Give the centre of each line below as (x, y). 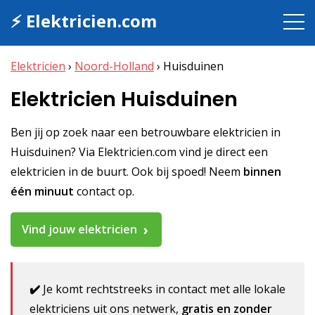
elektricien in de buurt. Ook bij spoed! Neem (127, 171)
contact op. (104, 191)
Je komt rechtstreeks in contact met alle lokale (163, 289)
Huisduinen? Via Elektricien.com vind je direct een (139, 152)
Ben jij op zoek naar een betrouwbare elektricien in (146, 132)
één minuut (42, 191)
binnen (262, 171)
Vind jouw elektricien (79, 229)
